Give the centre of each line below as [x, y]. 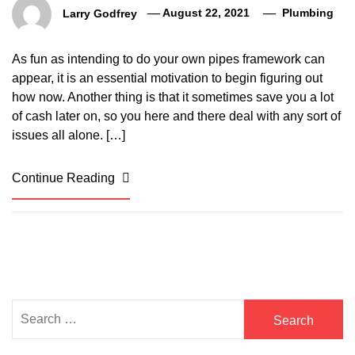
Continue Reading [65, 177]
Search [32, 307]
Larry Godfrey [100, 13]
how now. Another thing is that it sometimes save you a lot [173, 97]
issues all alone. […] [69, 135]
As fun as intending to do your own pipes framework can [168, 59]
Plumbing [307, 13]
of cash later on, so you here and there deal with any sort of [176, 116]
